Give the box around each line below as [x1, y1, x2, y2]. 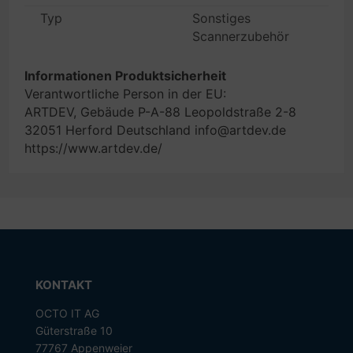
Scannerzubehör [192, 28, 289, 44]
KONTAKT [35, 277, 92, 292]
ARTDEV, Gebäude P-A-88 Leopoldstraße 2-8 [24, 104, 296, 120]
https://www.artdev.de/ [24, 140, 162, 156]
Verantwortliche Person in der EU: [24, 86, 226, 102]
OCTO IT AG [35, 307, 99, 320]
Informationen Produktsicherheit [24, 68, 226, 84]
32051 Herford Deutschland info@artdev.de [24, 122, 286, 138]
